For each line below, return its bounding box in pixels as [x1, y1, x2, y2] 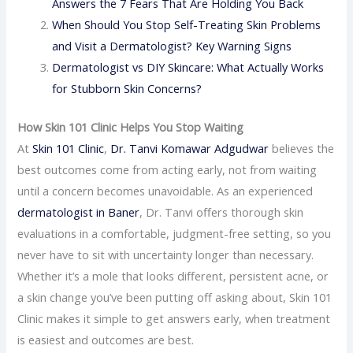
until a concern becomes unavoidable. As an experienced [17, 182, 314, 199]
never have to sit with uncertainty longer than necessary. [17, 246, 314, 262]
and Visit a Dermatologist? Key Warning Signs [52, 37, 292, 54]
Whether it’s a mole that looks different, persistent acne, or [17, 267, 329, 284]
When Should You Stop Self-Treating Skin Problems [52, 16, 321, 32]
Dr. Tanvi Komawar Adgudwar [110, 139, 269, 156]
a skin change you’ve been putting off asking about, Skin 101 [17, 288, 333, 305]
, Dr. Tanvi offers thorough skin [139, 203, 304, 220]
